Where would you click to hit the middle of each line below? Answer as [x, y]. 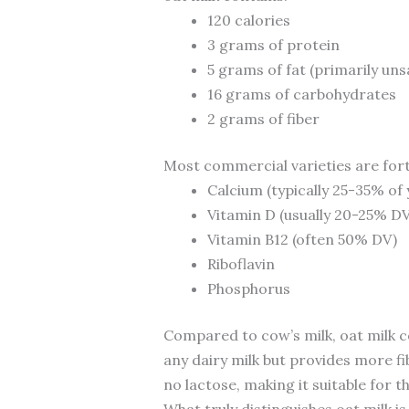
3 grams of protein [273, 44]
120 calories [248, 20]
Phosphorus [248, 288]
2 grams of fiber [263, 118]
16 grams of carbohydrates [301, 94]
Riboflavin [241, 263]
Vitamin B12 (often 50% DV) [302, 239]
